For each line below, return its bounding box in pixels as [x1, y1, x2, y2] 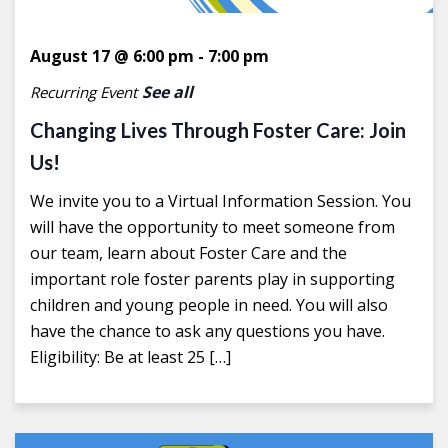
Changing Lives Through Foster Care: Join [30, 117, 406, 142]
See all [142, 80, 193, 103]
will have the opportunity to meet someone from [30, 215, 395, 238]
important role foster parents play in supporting [30, 267, 395, 290]
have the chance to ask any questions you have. [30, 319, 385, 342]
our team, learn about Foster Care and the [30, 241, 347, 264]
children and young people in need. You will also [30, 293, 388, 316]
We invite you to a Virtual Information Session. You [30, 189, 411, 212]
